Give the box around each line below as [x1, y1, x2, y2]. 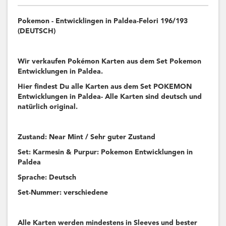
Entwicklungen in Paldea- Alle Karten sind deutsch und [18, 93, 202, 101]
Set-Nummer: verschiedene [18, 189, 108, 197]
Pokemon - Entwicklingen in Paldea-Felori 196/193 [18, 18, 188, 25]
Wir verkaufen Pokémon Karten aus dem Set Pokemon [18, 58, 201, 66]
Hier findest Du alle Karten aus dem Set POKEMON [18, 83, 192, 91]
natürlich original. [18, 103, 78, 111]
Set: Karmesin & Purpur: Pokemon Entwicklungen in [18, 149, 193, 156]
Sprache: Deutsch [18, 174, 76, 182]
